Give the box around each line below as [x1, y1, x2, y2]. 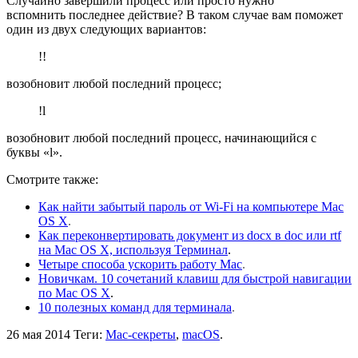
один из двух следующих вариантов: [6, 22, 206, 36]
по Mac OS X [38, 285, 110, 300]
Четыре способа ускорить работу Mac [38, 257, 242, 271]
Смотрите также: [6, 172, 98, 186]
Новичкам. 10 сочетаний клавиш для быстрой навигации [38, 271, 352, 285]
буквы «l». [6, 145, 62, 159]
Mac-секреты [105, 327, 176, 341]
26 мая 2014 [6, 327, 70, 341]
